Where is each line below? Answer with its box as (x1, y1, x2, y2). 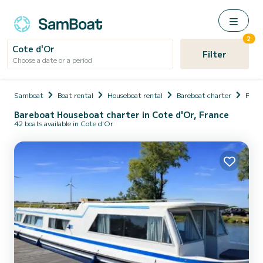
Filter (202, 48, 227, 60)
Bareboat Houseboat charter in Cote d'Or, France (14, 109, 229, 120)
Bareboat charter (177, 90, 231, 100)
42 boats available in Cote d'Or (14, 118, 113, 128)
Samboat (14, 90, 43, 100)
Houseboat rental (107, 90, 163, 100)
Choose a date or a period (12, 55, 92, 65)
